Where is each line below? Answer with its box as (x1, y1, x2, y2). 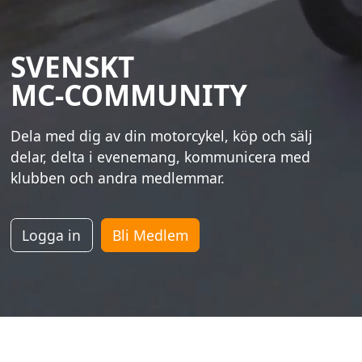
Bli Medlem (112, 225, 188, 245)
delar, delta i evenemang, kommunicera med (11, 146, 311, 166)
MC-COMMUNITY (11, 74, 248, 114)
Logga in (22, 225, 82, 245)
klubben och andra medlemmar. (11, 167, 225, 187)
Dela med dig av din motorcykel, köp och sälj (11, 125, 314, 145)
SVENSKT (11, 46, 135, 86)
